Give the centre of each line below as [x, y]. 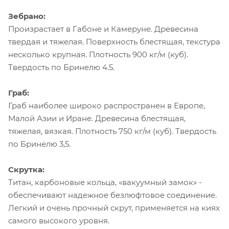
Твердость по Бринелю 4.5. [61, 67]
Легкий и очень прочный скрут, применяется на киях [114, 208]
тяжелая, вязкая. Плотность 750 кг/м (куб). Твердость [112, 131]
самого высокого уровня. [59, 221]
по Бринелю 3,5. [39, 144]
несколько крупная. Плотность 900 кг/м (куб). [98, 55]
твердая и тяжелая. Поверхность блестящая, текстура [114, 42]
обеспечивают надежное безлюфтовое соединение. [112, 195]
